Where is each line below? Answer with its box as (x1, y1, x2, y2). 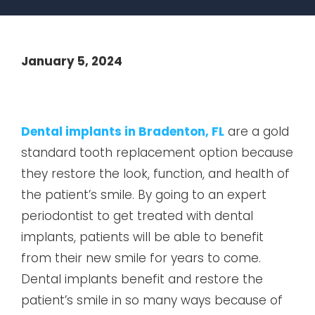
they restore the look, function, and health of (21, 165, 290, 183)
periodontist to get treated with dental (21, 207, 253, 225)
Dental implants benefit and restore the (21, 271, 263, 288)
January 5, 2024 (21, 53, 122, 70)
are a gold (224, 123, 289, 141)
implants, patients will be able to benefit (21, 229, 264, 246)
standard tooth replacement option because (21, 144, 293, 162)
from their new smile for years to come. (21, 250, 261, 267)
